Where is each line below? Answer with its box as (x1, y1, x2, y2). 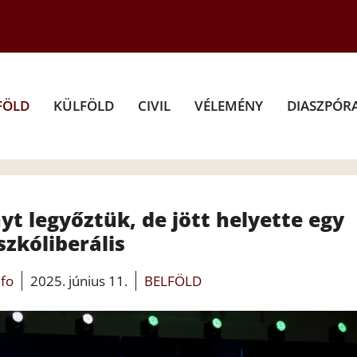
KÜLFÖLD (53, 96, 114, 115)
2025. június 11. (29, 271, 127, 290)
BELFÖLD (143, 271, 202, 290)
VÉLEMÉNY (194, 96, 263, 115)
